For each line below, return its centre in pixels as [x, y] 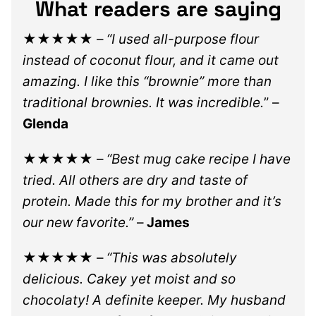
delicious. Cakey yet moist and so [129, 279]
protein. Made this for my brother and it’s [152, 202]
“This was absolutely [172, 258]
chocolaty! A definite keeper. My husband [154, 300]
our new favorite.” [78, 223]
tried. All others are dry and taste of [135, 181]
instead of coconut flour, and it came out [151, 61]
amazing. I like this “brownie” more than [147, 82]
